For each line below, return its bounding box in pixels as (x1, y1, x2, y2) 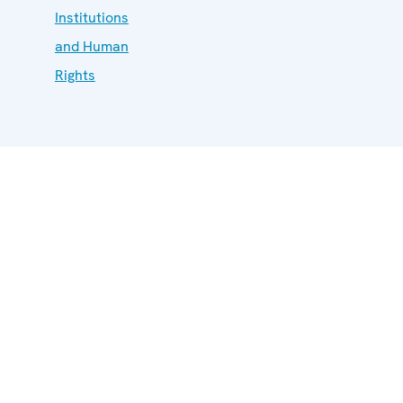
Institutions (54, 7, 129, 27)
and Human (54, 36, 129, 56)
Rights (54, 65, 95, 85)
